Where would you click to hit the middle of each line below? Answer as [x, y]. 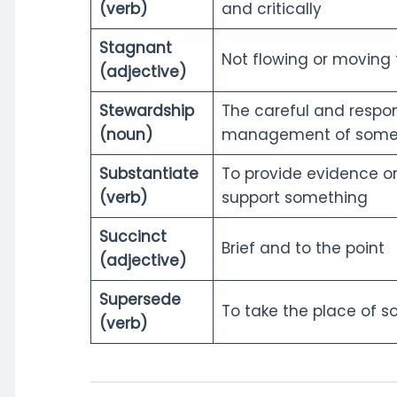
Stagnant [135, 47]
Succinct [132, 236]
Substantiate [148, 173]
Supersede [140, 299]
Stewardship [146, 110]
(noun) [125, 134]
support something [294, 197]
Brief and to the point [303, 248]
